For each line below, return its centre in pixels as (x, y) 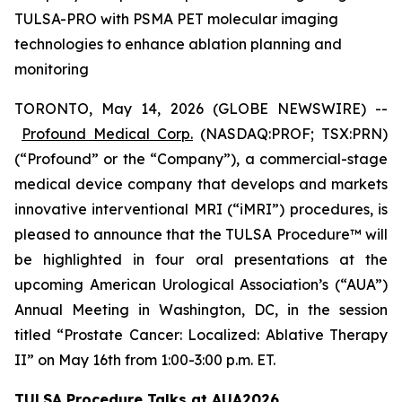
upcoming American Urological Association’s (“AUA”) (201, 284)
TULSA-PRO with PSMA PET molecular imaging (176, 19)
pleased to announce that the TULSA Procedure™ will (201, 234)
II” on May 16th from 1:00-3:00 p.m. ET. (145, 360)
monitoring (52, 69)
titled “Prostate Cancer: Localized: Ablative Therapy (201, 335)
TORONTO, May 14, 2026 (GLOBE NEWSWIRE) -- (201, 109)
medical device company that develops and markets (201, 184)
